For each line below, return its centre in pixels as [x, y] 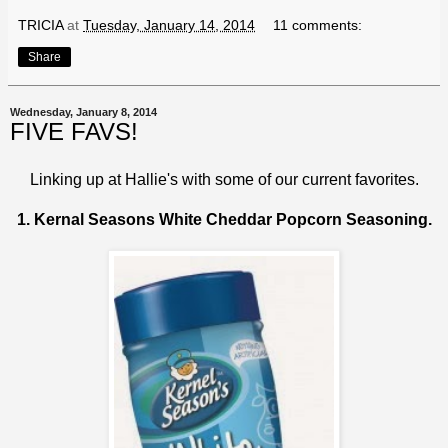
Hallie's [151, 179]
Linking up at [77, 179]
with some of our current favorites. [298, 179]
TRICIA [40, 25]
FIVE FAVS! [74, 132]
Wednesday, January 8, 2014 [83, 112]
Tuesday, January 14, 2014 [169, 25]
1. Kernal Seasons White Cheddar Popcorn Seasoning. [224, 219]
